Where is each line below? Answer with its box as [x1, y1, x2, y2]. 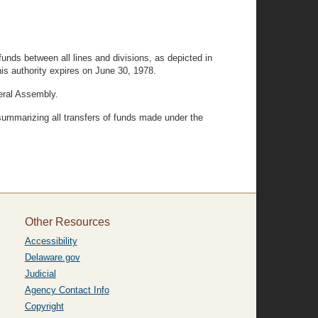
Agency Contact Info [24, 285, 109, 295]
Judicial [24, 268, 56, 279]
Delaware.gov [24, 252, 80, 263]
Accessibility [24, 236, 77, 246]
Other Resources [24, 216, 110, 228]
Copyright [24, 301, 64, 312]
